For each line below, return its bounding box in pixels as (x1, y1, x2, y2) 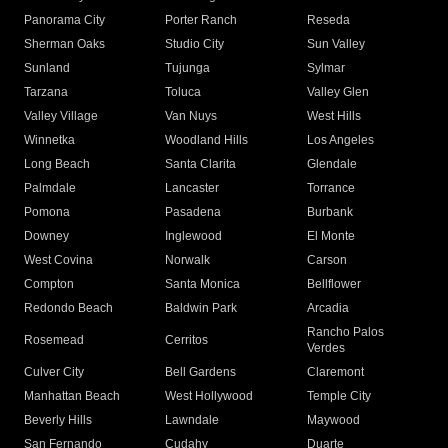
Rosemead (24, 333, 84, 348)
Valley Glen (306, 85, 369, 100)
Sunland (24, 61, 70, 76)
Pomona (24, 205, 70, 220)
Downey (24, 229, 69, 244)
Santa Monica (165, 277, 241, 292)
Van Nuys (165, 109, 218, 124)
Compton (24, 277, 74, 292)
